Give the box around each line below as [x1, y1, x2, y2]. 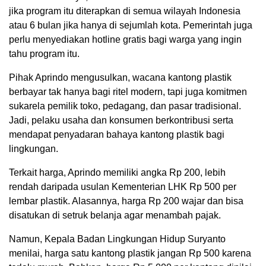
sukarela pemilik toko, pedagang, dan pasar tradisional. [9, 101, 241, 112]
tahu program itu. [9, 49, 80, 59]
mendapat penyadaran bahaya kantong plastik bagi [9, 129, 224, 140]
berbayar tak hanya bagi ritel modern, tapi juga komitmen [9, 87, 247, 97]
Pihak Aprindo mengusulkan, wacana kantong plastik [9, 72, 232, 83]
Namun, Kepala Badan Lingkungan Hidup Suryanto [9, 234, 226, 245]
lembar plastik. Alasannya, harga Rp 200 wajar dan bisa [9, 196, 243, 207]
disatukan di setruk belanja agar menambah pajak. [9, 210, 221, 221]
